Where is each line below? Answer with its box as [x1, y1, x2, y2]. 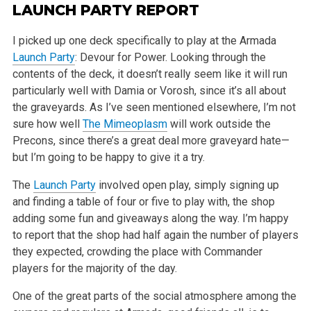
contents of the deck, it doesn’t [12, 67, 162, 81]
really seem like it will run [161, 67, 287, 81]
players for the [12, 261, 83, 275]
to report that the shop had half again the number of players [12, 228, 299, 242]
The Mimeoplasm [82, 117, 167, 131]
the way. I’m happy [197, 211, 289, 225]
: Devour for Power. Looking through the [74, 50, 266, 64]
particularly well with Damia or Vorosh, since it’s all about [12, 83, 286, 97]
